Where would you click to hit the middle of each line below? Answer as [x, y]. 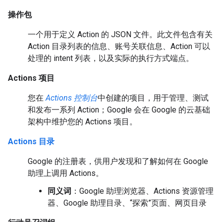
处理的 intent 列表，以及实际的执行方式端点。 [111, 58]
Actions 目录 [31, 141]
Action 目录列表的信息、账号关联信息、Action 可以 [119, 46]
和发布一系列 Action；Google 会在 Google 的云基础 [119, 110]
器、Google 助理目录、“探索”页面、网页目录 [127, 203]
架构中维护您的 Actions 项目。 [83, 122]
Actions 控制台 [72, 98]
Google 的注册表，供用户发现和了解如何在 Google [118, 161]
